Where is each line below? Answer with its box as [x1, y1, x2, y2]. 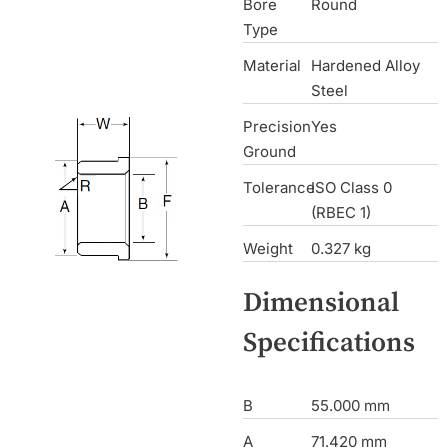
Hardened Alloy [311, 56, 421, 76]
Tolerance [242, 178, 315, 198]
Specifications [242, 325, 415, 360]
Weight [242, 239, 293, 259]
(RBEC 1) [311, 203, 372, 223]
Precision [242, 117, 311, 137]
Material [242, 56, 301, 76]
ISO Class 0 [311, 178, 393, 198]
